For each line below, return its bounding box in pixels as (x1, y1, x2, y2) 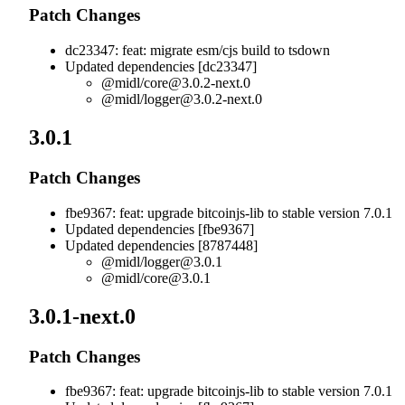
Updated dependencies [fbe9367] (65, 221, 254, 237)
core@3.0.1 (144, 269, 211, 286)
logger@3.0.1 (144, 253, 222, 269)
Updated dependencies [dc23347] (65, 59, 257, 75)
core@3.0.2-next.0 (144, 75, 250, 91)
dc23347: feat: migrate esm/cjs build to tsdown (65, 42, 330, 59)
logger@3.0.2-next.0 (144, 91, 262, 108)
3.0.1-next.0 (29, 304, 141, 328)
